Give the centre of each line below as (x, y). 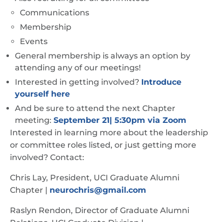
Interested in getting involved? (78, 82)
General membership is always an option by (103, 56)
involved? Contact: (47, 157)
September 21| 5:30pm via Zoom (120, 120)
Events (34, 41)
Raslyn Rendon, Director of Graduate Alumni (100, 210)
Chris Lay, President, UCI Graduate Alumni (95, 178)
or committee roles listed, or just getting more (103, 145)
